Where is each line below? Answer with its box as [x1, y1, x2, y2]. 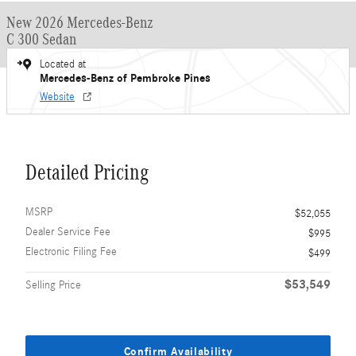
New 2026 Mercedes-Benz [6, 14, 153, 31]
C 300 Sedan [6, 30, 76, 48]
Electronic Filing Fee [25, 246, 117, 258]
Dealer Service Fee [25, 226, 110, 238]
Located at [40, 58, 86, 71]
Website [40, 91, 75, 103]
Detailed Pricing [25, 161, 149, 184]
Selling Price [25, 279, 81, 292]
